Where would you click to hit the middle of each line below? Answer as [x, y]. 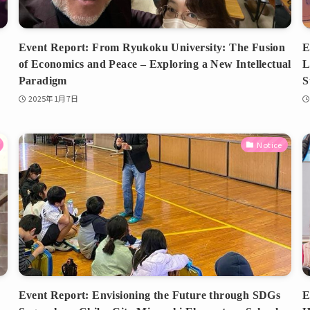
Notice [270, 145]
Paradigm [43, 80]
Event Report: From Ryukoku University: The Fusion [152, 47]
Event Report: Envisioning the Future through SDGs [149, 295]
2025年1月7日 [53, 98]
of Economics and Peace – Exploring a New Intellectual [155, 64]
